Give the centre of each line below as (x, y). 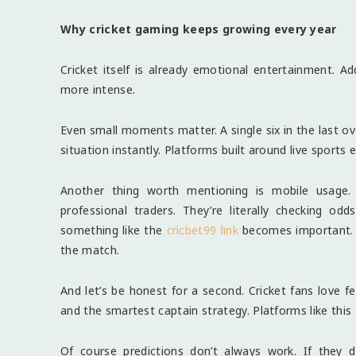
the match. (90, 250)
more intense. (98, 89)
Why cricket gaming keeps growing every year (199, 29)
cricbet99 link (202, 230)
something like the (112, 230)
